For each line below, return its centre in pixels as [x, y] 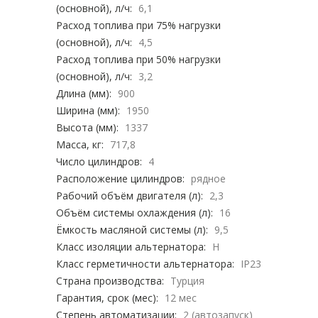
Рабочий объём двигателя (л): [130, 196]
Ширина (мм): [88, 111]
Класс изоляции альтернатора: [131, 247]
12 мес [181, 298]
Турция [187, 281]
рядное [208, 179]
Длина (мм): [84, 94]
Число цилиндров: [99, 162]
